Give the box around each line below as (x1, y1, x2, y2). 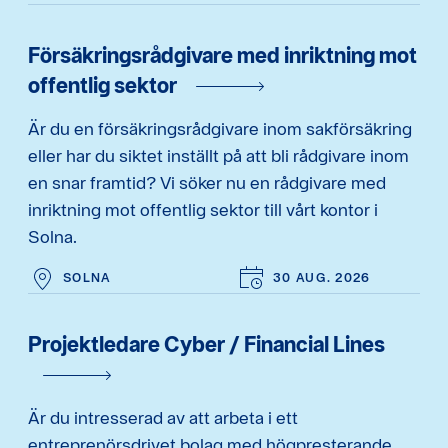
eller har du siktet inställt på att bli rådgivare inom (28, 145, 409, 167)
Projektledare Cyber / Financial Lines (28, 330, 385, 357)
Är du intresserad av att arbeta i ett (28, 407, 298, 429)
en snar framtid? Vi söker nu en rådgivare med (28, 172, 386, 194)
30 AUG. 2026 (273, 270, 371, 286)
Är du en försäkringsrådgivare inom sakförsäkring (28, 118, 412, 140)
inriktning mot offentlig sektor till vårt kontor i (28, 199, 378, 221)
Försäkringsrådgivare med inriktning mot (28, 41, 417, 68)
